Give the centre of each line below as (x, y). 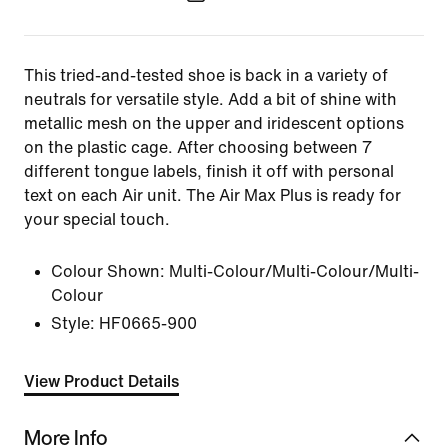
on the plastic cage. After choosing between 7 (198, 147)
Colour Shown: (108, 271)
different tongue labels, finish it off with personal (209, 171)
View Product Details (101, 381)
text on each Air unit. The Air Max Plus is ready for (212, 195)
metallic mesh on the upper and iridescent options (214, 123)
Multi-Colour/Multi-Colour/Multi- (294, 271)
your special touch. (97, 219)
